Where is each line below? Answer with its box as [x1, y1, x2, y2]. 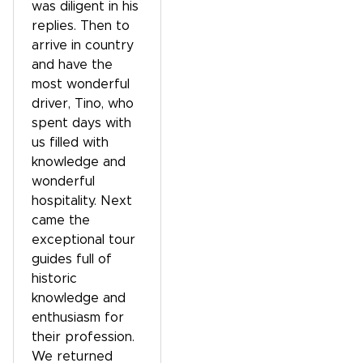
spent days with [32, 117, 131, 130]
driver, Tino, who [32, 97, 134, 110]
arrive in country [32, 39, 134, 52]
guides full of [32, 253, 112, 266]
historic [32, 272, 77, 285]
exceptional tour [32, 233, 135, 246]
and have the [32, 58, 113, 71]
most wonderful [32, 78, 130, 91]
